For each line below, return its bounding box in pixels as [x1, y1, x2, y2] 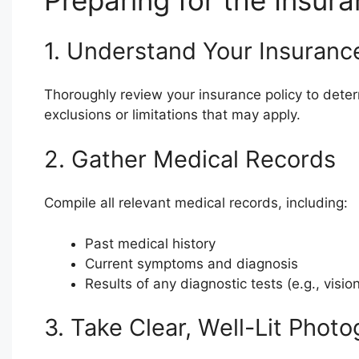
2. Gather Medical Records [43, 144, 336, 173]
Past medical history [84, 235, 216, 252]
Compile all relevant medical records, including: [43, 195, 348, 212]
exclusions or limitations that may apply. [43, 107, 301, 123]
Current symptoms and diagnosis [84, 255, 298, 272]
